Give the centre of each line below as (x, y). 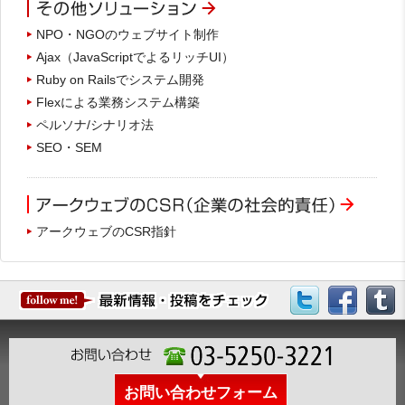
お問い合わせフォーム (200, 392)
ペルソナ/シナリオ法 (95, 125)
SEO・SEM (69, 148)
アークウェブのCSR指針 (106, 231)
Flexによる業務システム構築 (118, 103)
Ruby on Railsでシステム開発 (120, 80)
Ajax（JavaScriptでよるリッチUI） (135, 57)
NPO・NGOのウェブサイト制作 (127, 35)
